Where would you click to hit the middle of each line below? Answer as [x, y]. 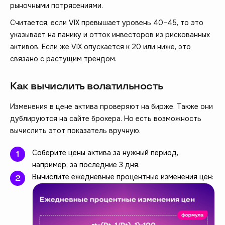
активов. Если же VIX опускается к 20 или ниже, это [100, 47]
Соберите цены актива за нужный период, [105, 153]
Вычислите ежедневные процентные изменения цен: [123, 177]
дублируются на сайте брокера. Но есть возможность [106, 119]
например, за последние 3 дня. [86, 165]
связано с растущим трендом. [63, 59]
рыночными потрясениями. [57, 6]
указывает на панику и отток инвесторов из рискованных [110, 35]
